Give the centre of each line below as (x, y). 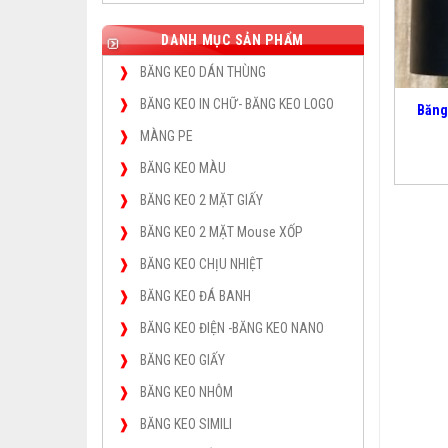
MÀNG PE (166, 135)
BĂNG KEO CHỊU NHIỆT (201, 263)
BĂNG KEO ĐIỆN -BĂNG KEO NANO (232, 327)
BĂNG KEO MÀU (183, 167)
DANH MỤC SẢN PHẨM (233, 39)
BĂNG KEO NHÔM (186, 391)
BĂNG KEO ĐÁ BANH (195, 295)
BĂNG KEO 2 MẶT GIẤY (201, 199)
